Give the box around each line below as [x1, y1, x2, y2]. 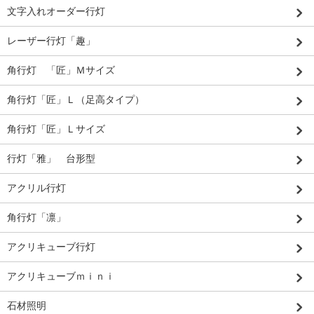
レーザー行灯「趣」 [7, 35, 95, 47]
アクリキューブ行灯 [7, 241, 95, 253]
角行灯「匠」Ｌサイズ [7, 123, 105, 135]
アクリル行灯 [7, 182, 66, 194]
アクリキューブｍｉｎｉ [7, 271, 115, 282]
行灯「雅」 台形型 [7, 153, 95, 165]
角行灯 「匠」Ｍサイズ [7, 64, 115, 76]
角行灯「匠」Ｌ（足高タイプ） [7, 94, 144, 106]
